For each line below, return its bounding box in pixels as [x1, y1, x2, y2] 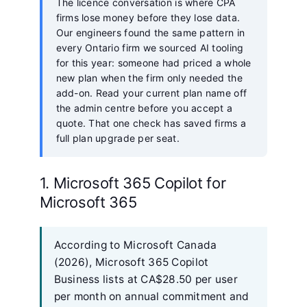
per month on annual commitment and [53, 289, 249, 303]
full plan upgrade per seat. [56, 132, 180, 144]
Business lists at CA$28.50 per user [53, 272, 238, 286]
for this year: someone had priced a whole [56, 56, 251, 69]
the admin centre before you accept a [56, 101, 233, 114]
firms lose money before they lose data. [56, 11, 241, 23]
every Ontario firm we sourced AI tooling [56, 41, 244, 53]
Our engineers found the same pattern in [56, 26, 245, 38]
